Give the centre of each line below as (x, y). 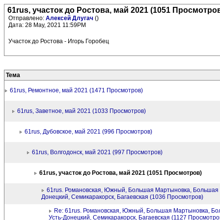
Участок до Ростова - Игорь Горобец (59, 41)
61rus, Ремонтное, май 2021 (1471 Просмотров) (76, 90)
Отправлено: (27, 18)
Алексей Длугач (70, 18)
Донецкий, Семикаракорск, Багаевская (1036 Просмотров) (122, 197)
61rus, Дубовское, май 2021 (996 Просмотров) (88, 132)
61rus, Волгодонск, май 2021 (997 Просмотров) (97, 152)
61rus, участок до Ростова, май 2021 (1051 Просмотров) (121, 173)
